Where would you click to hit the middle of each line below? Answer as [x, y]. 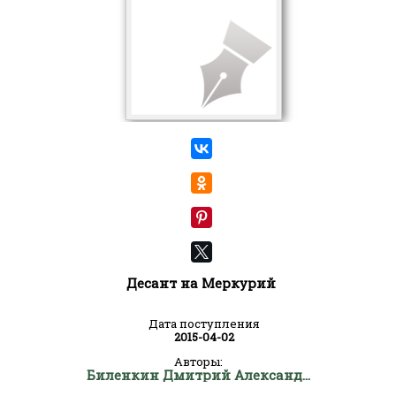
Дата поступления [204, 324]
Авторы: [198, 362]
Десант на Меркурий [201, 283]
